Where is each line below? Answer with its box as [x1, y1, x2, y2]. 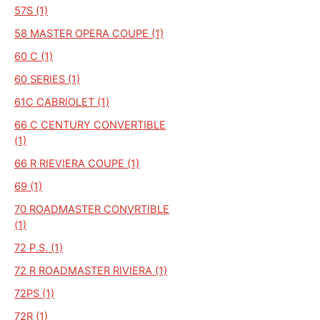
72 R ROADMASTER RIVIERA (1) [14, 264, 167, 277]
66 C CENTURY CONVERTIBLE [14, 118, 166, 131]
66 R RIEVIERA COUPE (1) [14, 156, 139, 170]
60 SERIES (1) [14, 72, 80, 86]
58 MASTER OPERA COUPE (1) [14, 26, 164, 40]
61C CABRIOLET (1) [14, 95, 109, 109]
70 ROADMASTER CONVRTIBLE [14, 202, 169, 216]
